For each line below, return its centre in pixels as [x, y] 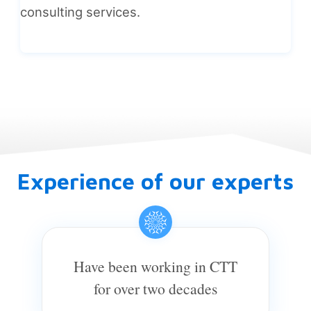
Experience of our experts [155, 182]
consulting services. [80, 12]
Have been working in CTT [155, 267]
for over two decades [155, 289]
